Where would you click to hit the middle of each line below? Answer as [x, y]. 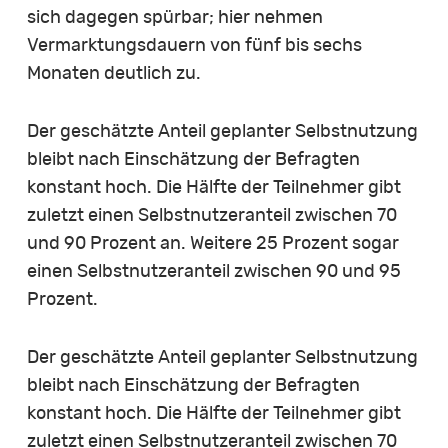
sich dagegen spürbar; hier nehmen [174, 17]
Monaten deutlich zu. [113, 73]
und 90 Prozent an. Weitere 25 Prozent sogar [212, 243]
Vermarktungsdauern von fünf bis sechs [194, 45]
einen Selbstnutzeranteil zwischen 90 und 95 [213, 271]
